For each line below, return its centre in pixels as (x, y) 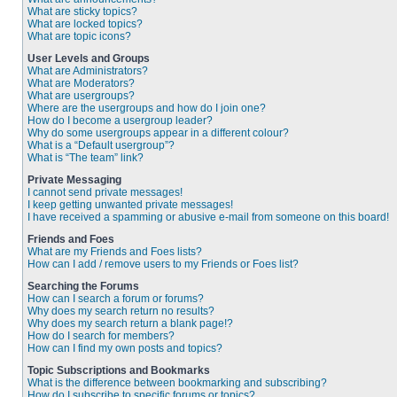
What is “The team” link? (86, 158)
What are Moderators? (81, 83)
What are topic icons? (79, 36)
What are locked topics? (85, 24)
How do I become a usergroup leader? (120, 121)
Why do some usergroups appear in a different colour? (158, 133)
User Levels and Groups (89, 58)
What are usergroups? (81, 96)
